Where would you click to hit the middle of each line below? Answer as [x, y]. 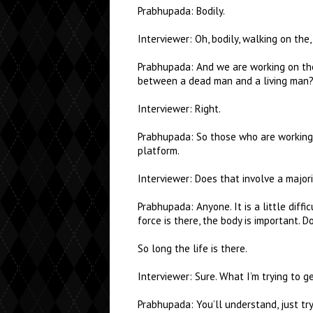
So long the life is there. [192, 248]
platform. [159, 151]
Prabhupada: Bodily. [181, 11]
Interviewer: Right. [179, 109]
